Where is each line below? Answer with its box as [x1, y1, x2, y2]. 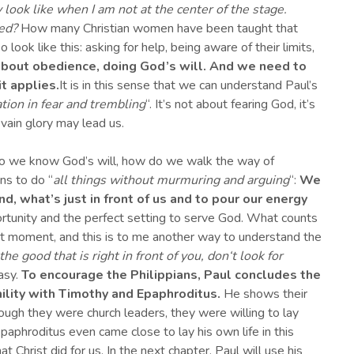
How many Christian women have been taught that [17, 20, 298, 38]
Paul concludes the [204, 266, 321, 284]
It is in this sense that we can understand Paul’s [59, 77, 318, 95]
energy [265, 190, 307, 209]
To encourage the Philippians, [21, 266, 204, 284]
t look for [232, 247, 283, 265]
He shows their [220, 285, 307, 303]
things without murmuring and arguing [67, 171, 289, 190]
